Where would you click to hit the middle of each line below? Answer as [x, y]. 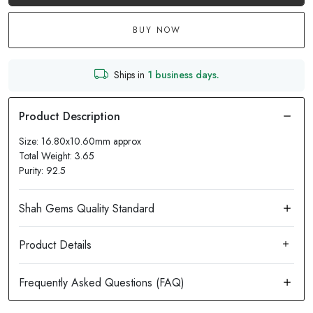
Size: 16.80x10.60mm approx [80, 141]
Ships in [130, 75]
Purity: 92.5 [42, 170]
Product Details [55, 245]
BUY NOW [156, 30]
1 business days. [183, 75]
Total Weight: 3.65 [57, 155]
